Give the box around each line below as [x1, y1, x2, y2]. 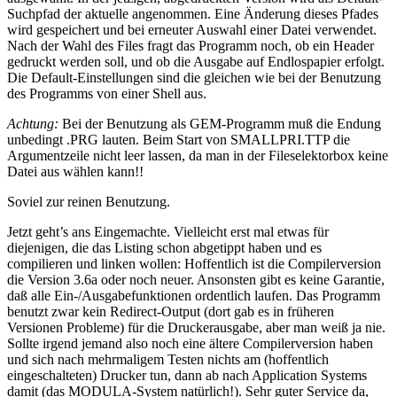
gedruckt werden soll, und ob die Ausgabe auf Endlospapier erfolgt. [7, 53, 385, 69]
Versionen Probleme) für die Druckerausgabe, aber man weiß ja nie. [7, 319, 385, 335]
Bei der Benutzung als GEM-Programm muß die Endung [58, 115, 381, 131]
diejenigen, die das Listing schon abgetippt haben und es [7, 239, 322, 255]
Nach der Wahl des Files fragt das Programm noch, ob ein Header [7, 37, 374, 53]
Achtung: [7, 115, 58, 131]
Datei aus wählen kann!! [7, 163, 144, 179]
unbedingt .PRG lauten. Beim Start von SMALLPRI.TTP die [7, 131, 350, 147]
